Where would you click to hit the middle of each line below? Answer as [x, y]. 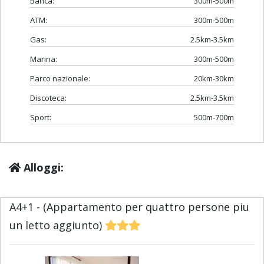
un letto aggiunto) [57, 225]
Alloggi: [42, 168]
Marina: [44, 59]
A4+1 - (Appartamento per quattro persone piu [129, 207]
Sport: [41, 118]
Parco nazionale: [60, 79]
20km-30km [214, 79]
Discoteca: [48, 98]
